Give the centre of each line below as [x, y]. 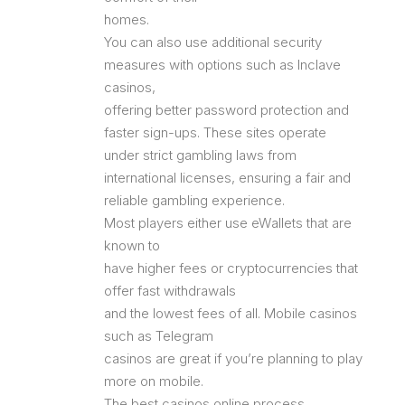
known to [132, 245]
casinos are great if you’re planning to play [233, 358]
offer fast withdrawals [170, 290]
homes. [127, 19]
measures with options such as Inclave [222, 64]
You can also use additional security [213, 42]
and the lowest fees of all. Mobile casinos [231, 313]
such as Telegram [159, 335]
